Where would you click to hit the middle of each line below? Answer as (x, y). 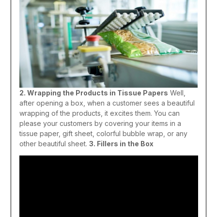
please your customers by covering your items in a (100, 124)
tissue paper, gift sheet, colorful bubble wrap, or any (103, 134)
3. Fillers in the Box (121, 144)
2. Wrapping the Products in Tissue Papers (93, 93)
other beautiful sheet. (53, 144)
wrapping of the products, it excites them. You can (99, 113)
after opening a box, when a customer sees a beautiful (107, 103)
